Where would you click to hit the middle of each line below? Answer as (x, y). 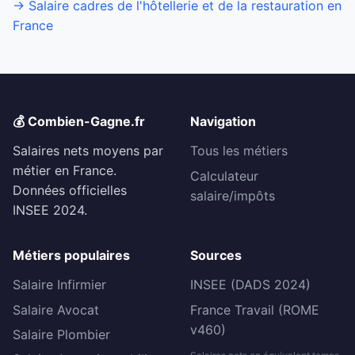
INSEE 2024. (50, 210)
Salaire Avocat (56, 309)
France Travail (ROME (255, 309)
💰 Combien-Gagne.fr (79, 122)
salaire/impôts (233, 195)
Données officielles (70, 191)
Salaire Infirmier (59, 285)
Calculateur (224, 176)
